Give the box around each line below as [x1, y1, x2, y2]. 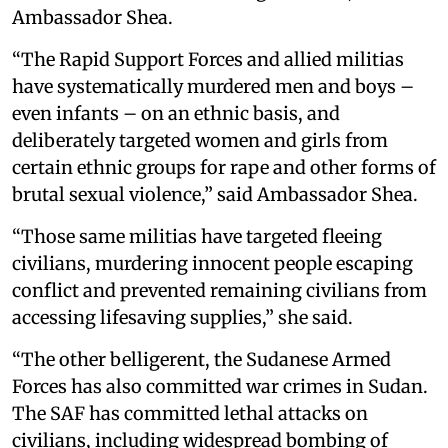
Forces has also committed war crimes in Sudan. [12, 374, 428, 398]
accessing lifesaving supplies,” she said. [12, 305, 353, 329]
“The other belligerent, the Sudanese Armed [12, 347, 391, 371]
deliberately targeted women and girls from [12, 128, 388, 152]
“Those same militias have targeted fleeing [12, 224, 382, 248]
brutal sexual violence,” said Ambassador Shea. [12, 182, 418, 206]
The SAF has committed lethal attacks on [12, 401, 368, 425]
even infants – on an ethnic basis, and [12, 101, 340, 125]
